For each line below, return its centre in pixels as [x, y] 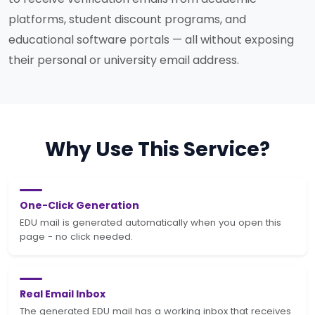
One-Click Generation [79, 205]
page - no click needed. [76, 237]
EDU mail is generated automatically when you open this [150, 223]
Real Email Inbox [63, 294]
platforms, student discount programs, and [127, 19]
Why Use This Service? [157, 149]
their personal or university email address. [124, 60]
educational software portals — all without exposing [151, 40]
